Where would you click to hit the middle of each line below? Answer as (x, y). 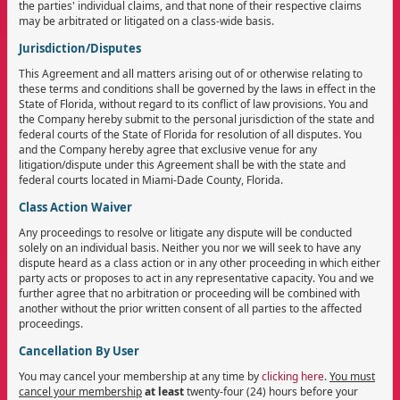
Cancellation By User (79, 350)
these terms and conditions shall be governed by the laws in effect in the (197, 88)
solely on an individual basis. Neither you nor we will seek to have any (190, 247)
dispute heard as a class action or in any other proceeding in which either (200, 262)
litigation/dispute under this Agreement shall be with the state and (182, 164)
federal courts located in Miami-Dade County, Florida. (151, 179)
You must (352, 376)
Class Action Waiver (75, 207)
